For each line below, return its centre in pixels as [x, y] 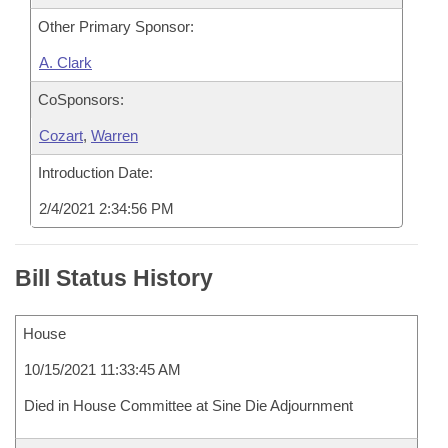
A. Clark [65, 62]
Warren [114, 135]
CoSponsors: [81, 99]
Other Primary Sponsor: [116, 26]
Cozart [61, 135]
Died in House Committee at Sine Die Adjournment [188, 405]
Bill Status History [114, 278]
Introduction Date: [95, 172]
